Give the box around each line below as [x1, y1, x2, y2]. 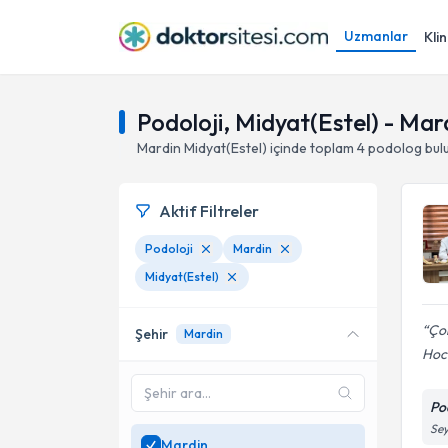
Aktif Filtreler [159, 201, 259, 221]
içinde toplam [267, 139, 354, 157]
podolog [368, 139, 422, 157]
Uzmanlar [344, 27, 408, 45]
